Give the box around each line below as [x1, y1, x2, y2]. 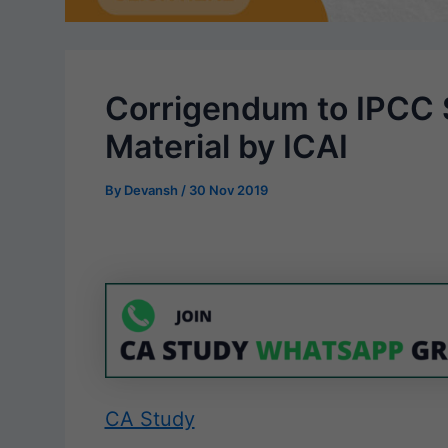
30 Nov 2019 [188, 182, 268, 198]
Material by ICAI [104, 127, 348, 166]
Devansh [123, 182, 181, 198]
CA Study [104, 407, 195, 432]
